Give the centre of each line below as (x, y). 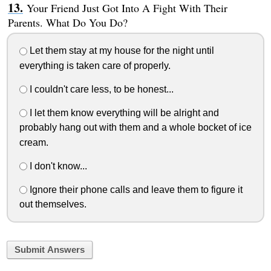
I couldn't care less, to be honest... (100, 89)
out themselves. (53, 204)
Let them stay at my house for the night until (120, 51)
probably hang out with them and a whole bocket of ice (135, 128)
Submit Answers (49, 250)
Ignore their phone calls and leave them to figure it (135, 189)
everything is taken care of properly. (95, 66)
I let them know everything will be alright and (123, 113)
